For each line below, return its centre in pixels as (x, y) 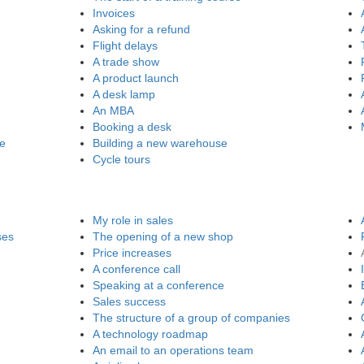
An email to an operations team (173, 350)
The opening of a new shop (162, 236)
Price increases (132, 253)
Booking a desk (132, 127)
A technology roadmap (150, 334)
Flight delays (125, 45)
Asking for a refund (141, 29)
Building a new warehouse (160, 143)
